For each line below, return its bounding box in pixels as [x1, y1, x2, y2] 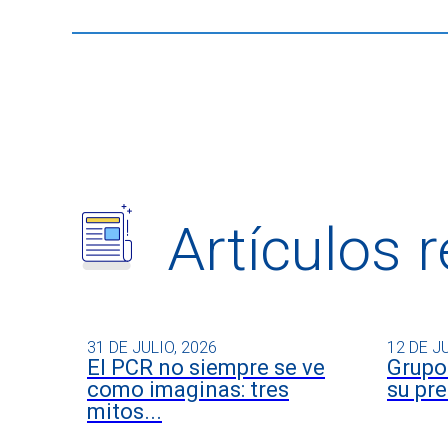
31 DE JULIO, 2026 [87, 337, 217, 357]
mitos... [87, 398, 162, 424]
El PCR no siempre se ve [87, 354, 325, 380]
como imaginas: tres [87, 376, 289, 402]
